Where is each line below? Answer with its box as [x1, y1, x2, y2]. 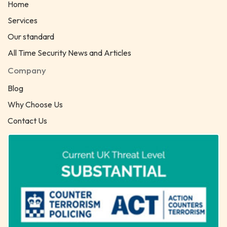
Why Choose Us [8, 99, 63, 109]
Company [8, 65, 46, 75]
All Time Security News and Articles [8, 48, 131, 58]
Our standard [8, 31, 54, 42]
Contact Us [8, 116, 47, 126]
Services [8, 15, 37, 25]
